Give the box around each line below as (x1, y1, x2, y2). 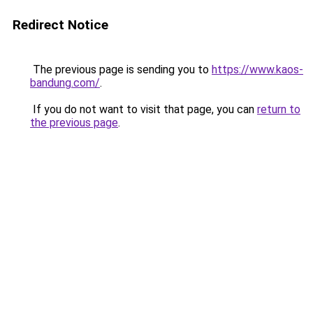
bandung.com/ (30, 76, 100, 89)
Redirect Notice (13, 17, 108, 33)
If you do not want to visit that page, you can (30, 103, 257, 116)
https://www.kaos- (212, 63, 303, 76)
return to (257, 103, 300, 116)
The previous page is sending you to (30, 63, 212, 76)
